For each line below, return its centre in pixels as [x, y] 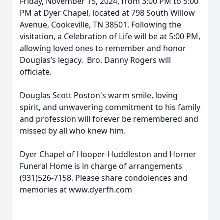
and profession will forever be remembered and [109, 119]
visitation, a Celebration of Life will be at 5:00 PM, [110, 36]
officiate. [36, 72]
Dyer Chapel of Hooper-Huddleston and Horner [108, 154]
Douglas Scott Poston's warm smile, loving [99, 95]
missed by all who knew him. [73, 131]
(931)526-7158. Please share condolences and [104, 178]
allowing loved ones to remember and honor [103, 48]
